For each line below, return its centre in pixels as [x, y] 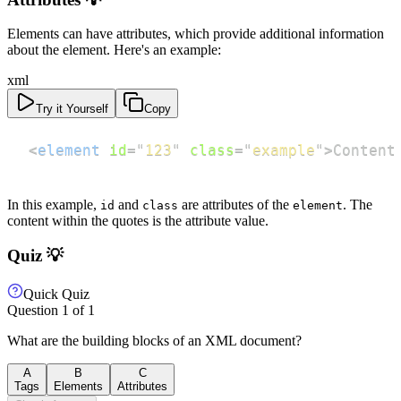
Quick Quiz [56, 294]
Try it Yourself [72, 109]
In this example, [54, 205]
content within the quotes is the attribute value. [138, 221]
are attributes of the [235, 205]
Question [34, 310]
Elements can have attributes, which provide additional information [196, 34]
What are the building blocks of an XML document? [154, 340]
